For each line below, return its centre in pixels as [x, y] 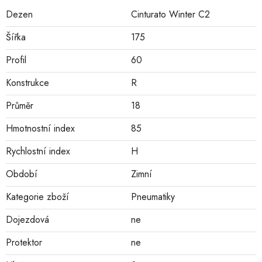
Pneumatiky [153, 197]
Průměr [20, 106]
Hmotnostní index [40, 129]
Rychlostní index [38, 151]
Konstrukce [27, 83]
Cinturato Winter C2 [170, 15]
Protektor [24, 243]
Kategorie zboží [37, 197]
